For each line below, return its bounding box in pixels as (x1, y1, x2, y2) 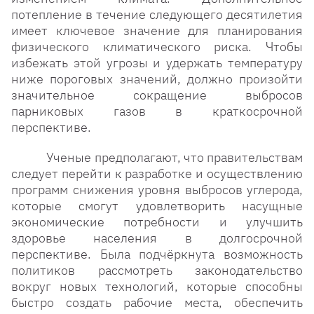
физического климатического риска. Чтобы (11, 39, 303, 55)
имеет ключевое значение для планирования (11, 22, 303, 39)
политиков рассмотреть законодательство (11, 262, 303, 278)
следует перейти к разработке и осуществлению (11, 165, 303, 182)
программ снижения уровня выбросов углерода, (11, 182, 303, 198)
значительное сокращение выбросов (11, 87, 303, 103)
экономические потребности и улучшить (11, 214, 303, 230)
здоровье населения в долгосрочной (11, 230, 303, 246)
